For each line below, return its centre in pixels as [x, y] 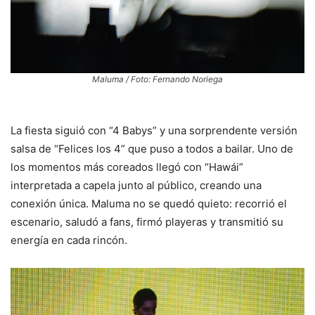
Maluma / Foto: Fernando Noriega [157, 79]
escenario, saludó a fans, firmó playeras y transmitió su [147, 222]
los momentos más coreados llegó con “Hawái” [127, 167]
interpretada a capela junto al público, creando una [136, 186]
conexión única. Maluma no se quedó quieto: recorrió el [149, 204]
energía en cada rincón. [69, 240]
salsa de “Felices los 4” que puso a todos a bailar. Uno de [152, 149]
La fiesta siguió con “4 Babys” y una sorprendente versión [154, 131]
